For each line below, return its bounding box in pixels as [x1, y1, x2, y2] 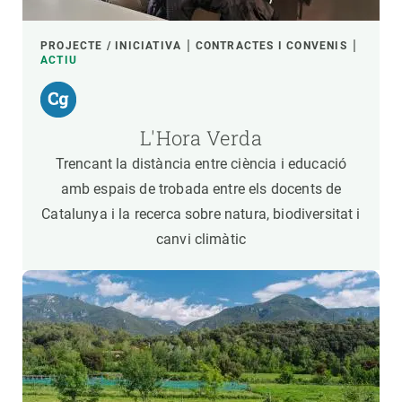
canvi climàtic [155, 231, 247, 248]
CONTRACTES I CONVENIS [195, 39, 347, 52]
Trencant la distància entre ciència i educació [55, 155, 347, 172]
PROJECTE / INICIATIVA [40, 39, 182, 52]
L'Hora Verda [140, 125, 262, 151]
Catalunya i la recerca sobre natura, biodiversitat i [41, 205, 361, 223]
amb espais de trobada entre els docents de [60, 180, 342, 197]
